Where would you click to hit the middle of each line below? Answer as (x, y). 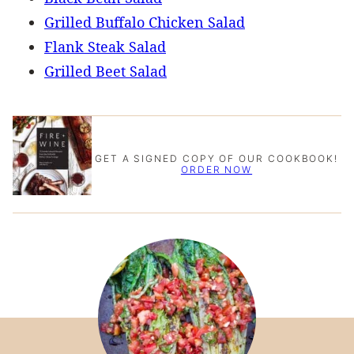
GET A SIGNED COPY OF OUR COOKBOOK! (217, 158)
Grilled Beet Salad (105, 72)
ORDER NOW (217, 169)
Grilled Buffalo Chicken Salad (145, 23)
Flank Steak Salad (105, 47)
